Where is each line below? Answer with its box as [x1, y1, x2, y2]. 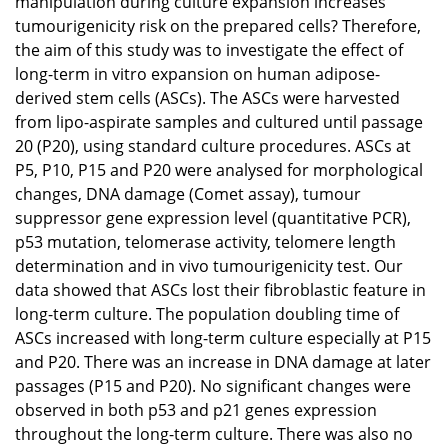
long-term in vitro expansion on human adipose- [15, 62, 380, 85]
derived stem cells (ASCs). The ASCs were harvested [15, 86, 400, 109]
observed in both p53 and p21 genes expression [15, 398, 377, 421]
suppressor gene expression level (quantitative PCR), [15, 206, 411, 229]
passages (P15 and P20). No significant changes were [15, 374, 411, 397]
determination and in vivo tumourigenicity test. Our [15, 254, 403, 277]
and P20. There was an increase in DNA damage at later [15, 350, 431, 373]
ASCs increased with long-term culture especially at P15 [15, 326, 431, 349]
